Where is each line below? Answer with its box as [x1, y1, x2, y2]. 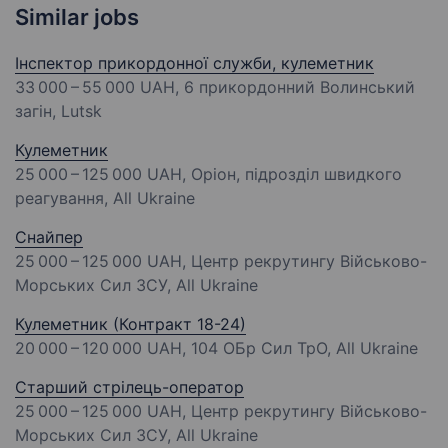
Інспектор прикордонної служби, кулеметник [15, 53, 374, 73]
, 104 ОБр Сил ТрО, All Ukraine [182, 338, 418, 358]
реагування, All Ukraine [15, 188, 195, 208]
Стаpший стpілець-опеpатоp [15, 377, 244, 397]
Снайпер [15, 227, 83, 247]
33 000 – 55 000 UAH [15, 77, 175, 97]
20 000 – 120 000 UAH [15, 338, 182, 358]
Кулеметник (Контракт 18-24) [15, 314, 246, 334]
